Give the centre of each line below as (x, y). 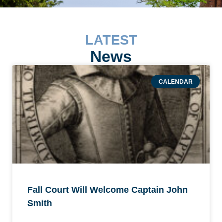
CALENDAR (175, 82)
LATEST (111, 40)
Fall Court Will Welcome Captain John (108, 190)
